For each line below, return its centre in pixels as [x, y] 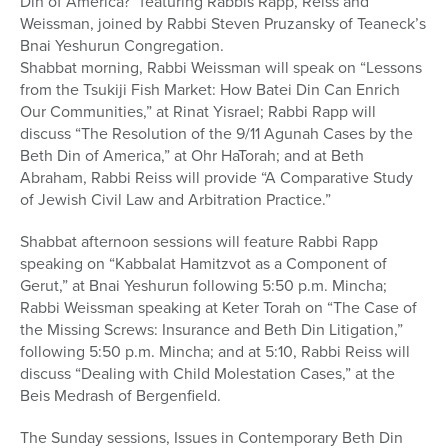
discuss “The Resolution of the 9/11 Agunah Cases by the [216, 134]
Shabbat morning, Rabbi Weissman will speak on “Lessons [221, 68]
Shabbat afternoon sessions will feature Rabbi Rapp [199, 242]
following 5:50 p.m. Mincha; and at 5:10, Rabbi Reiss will [215, 352]
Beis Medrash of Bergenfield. [120, 396]
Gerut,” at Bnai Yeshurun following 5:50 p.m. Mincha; [203, 286]
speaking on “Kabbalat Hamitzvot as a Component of [203, 264]
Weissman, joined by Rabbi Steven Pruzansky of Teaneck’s [223, 24]
